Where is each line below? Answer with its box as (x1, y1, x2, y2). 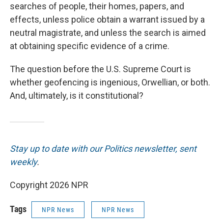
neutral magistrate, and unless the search (10, 27, 171, 38)
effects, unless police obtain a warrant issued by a (10, 14, 205, 25)
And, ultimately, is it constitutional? (10, 90, 143, 101)
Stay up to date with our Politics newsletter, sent (10, 143, 196, 154)
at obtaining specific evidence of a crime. (10, 40, 169, 51)
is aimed (173, 27, 206, 38)
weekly (10, 156, 37, 167)
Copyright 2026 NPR (10, 179, 88, 190)
